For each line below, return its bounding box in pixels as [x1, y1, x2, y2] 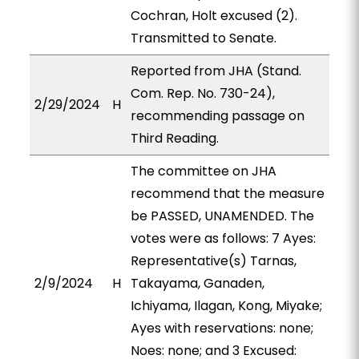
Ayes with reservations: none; [130, 319, 313, 337]
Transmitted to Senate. [130, 29, 276, 47]
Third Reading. [130, 129, 219, 147]
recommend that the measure [130, 184, 325, 203]
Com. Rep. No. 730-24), [130, 84, 275, 103]
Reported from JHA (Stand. [130, 62, 301, 80]
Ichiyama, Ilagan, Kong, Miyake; [130, 296, 322, 315]
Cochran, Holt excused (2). [130, 6, 297, 25]
